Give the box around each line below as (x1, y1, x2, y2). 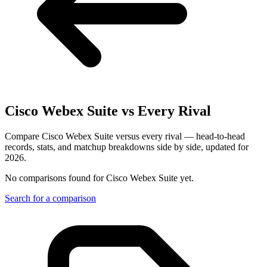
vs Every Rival (118, 103, 211, 119)
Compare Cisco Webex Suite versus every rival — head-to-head (5, 131, 245, 141)
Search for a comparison (5, 193, 96, 203)
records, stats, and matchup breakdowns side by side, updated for (5, 141, 249, 152)
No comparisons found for (5, 172, 106, 183)
